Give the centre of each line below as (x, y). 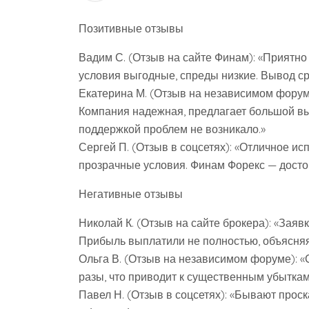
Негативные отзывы (131, 194)
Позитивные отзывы (131, 28)
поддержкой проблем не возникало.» (172, 129)
